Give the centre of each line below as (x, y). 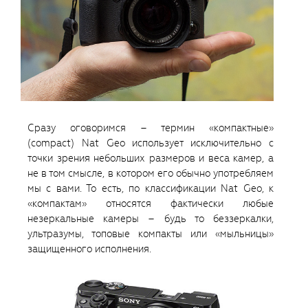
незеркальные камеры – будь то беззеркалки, (151, 219)
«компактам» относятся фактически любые (151, 204)
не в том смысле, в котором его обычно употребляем (151, 174)
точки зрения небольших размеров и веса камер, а (151, 158)
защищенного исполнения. (89, 249)
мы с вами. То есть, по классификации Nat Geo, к (151, 189)
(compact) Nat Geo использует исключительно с (151, 143)
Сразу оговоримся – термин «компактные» (151, 128)
